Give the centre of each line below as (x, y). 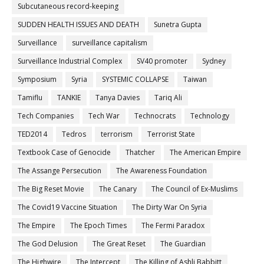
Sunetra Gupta (178, 25)
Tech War (104, 116)
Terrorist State (171, 134)
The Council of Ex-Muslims (194, 189)
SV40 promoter (162, 61)
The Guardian (183, 244)
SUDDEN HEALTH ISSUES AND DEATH (78, 25)
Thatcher (140, 153)
